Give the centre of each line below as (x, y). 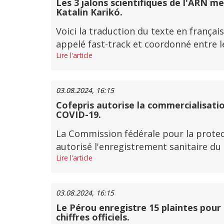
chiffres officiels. (93, 217)
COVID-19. (78, 114)
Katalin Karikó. (89, 12)
